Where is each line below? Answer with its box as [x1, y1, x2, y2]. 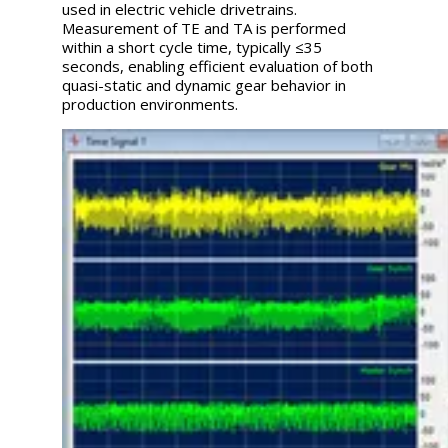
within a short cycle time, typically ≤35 [62, 36, 323, 57]
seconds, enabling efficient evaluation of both [62, 55, 374, 76]
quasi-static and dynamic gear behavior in [62, 74, 347, 95]
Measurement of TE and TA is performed [62, 17, 347, 38]
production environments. [62, 93, 239, 114]
